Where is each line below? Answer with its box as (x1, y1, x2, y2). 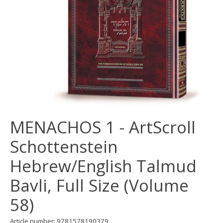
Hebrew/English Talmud (10, 154, 197, 177)
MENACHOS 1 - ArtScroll (10, 115, 196, 138)
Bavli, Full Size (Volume (10, 174, 189, 197)
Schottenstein (10, 135, 117, 158)
